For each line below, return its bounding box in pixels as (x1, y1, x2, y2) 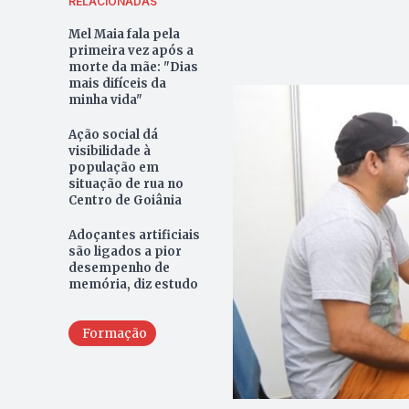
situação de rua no (68, 176, 184, 193)
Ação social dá (68, 127, 158, 143)
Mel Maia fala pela (68, 26, 180, 43)
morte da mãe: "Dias (68, 59, 198, 76)
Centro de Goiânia (68, 193, 182, 209)
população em (68, 160, 159, 176)
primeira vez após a (68, 43, 194, 59)
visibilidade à (68, 143, 151, 160)
